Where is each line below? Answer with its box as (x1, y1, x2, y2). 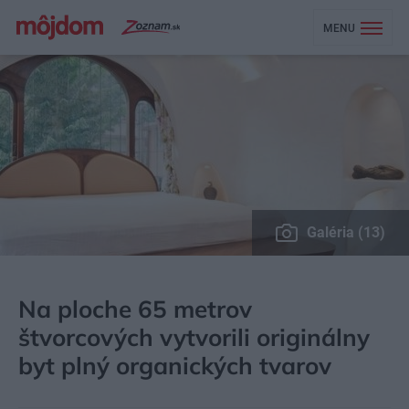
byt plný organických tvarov (18, 351, 331, 381)
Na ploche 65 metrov (18, 294, 252, 324)
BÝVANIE (87, 272, 137, 285)
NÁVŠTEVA (153, 272, 215, 285)
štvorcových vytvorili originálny (18, 322, 370, 352)
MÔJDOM (18, 272, 70, 285)
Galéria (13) (307, 224, 385, 241)
